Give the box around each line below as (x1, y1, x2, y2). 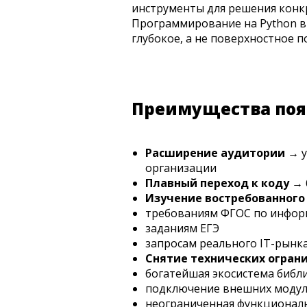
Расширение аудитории (145, 145, 285, 161)
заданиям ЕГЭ (145, 221, 219, 236)
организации (145, 160, 217, 176)
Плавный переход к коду (145, 175, 292, 191)
